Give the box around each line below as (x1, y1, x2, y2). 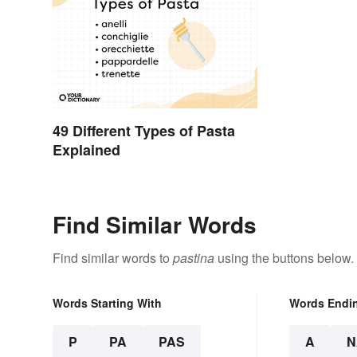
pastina (173, 248, 214, 267)
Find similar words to (53, 248, 173, 267)
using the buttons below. (214, 248, 354, 267)
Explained (53, 139, 120, 160)
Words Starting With (53, 294, 162, 311)
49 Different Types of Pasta (53, 120, 235, 141)
